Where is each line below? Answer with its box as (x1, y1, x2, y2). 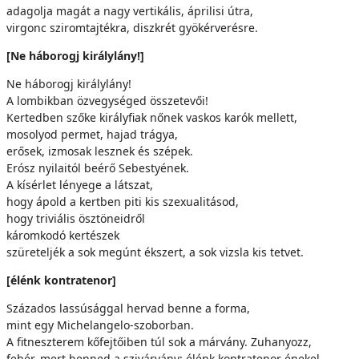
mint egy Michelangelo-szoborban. (6, 317, 194, 333)
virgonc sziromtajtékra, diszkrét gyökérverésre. (6, 20, 258, 35)
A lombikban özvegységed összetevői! (6, 93, 208, 108)
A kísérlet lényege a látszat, (6, 177, 153, 192)
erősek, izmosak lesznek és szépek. (6, 143, 193, 159)
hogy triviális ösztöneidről (6, 211, 145, 226)
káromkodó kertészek (6, 228, 119, 243)
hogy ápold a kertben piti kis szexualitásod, (6, 194, 239, 209)
